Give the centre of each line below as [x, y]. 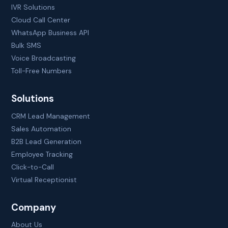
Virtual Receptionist [44, 179]
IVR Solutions [33, 7]
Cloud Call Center [41, 20]
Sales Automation [41, 129]
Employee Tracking [42, 154]
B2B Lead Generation [47, 141]
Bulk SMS [26, 46]
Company [34, 207]
